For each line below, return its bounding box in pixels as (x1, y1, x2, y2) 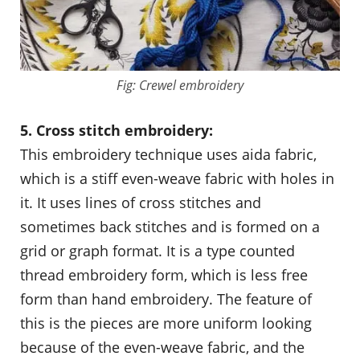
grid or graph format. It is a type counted (20, 240, 295, 260)
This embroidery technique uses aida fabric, (20, 144, 317, 164)
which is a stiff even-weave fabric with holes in (20, 168, 334, 188)
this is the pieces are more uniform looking (20, 313, 312, 333)
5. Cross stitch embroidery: (20, 120, 213, 140)
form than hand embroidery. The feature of (20, 288, 312, 309)
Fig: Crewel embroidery (117, 76, 243, 94)
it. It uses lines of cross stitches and (20, 192, 261, 212)
